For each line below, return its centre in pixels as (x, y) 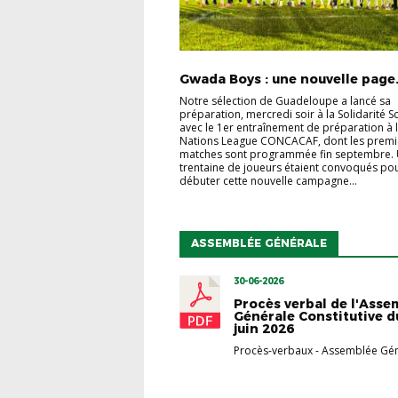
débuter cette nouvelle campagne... (268, 181)
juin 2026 (264, 329)
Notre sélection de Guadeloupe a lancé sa (285, 101)
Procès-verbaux (273, 350)
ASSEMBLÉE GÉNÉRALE (259, 243)
